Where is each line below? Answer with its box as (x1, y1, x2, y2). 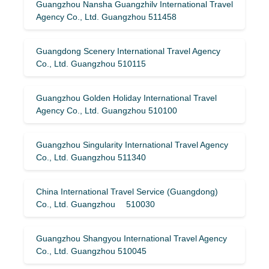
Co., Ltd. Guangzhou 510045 (36, 246, 147, 256)
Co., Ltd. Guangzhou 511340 (36, 152, 146, 162)
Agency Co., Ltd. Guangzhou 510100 (36, 105, 177, 115)
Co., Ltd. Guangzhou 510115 (36, 58, 146, 68)
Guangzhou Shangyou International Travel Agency (36, 233, 227, 243)
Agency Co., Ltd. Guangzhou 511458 (36, 11, 177, 22)
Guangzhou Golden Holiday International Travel (36, 92, 217, 103)
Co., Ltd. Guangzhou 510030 (36, 199, 155, 209)
